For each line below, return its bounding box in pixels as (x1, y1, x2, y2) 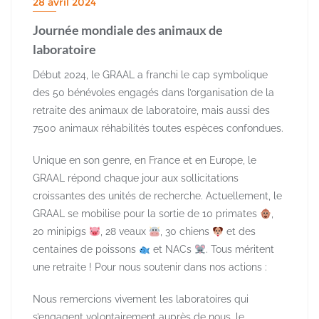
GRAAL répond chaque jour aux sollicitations (33, 172, 239, 184)
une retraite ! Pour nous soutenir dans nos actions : (33, 261, 267, 273)
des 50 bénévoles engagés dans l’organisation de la (33, 87, 274, 99)
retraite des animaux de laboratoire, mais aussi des (33, 105, 270, 117)
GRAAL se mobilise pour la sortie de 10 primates (33, 208, 260, 220)
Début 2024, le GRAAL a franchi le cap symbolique (33, 69, 268, 81)
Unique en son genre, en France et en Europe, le (33, 155, 256, 167)
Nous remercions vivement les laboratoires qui (33, 293, 249, 305)
